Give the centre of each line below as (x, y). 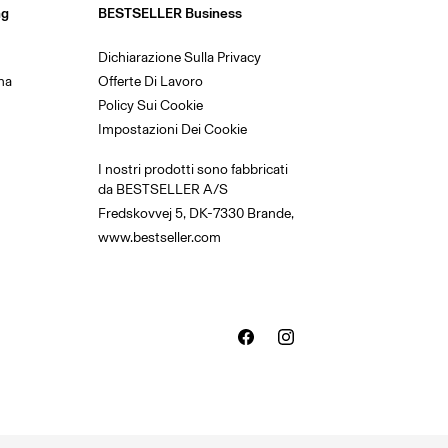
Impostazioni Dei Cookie (172, 129)
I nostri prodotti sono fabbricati (193, 169)
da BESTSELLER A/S (163, 189)
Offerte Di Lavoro (150, 81)
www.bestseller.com (159, 237)
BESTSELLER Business (170, 13)
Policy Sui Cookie (150, 105)
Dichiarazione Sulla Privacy (179, 57)
